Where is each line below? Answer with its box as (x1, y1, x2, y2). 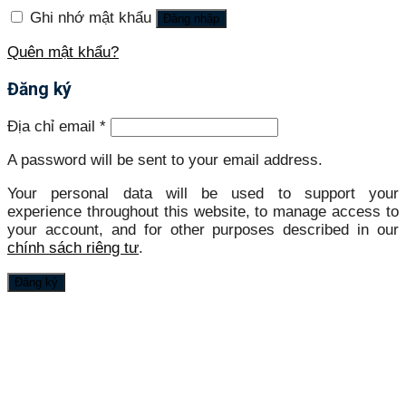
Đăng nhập (163, 12, 219, 26)
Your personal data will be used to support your (7, 184, 399, 202)
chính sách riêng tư (7, 238, 139, 256)
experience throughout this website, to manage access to (7, 202, 399, 220)
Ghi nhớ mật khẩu (30, 9, 151, 27)
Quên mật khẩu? (7, 43, 119, 61)
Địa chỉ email (7, 117, 100, 135)
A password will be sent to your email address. (7, 151, 323, 169)
